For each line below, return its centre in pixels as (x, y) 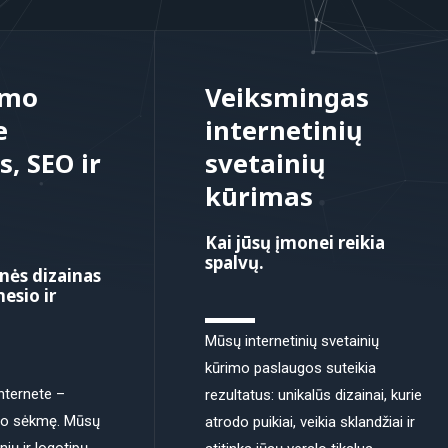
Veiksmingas (287, 97)
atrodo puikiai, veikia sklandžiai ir (310, 422)
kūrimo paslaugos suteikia (291, 368)
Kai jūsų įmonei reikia (295, 242)
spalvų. (235, 262)
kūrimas (259, 196)
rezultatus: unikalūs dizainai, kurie (314, 395)
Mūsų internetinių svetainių (292, 341)
